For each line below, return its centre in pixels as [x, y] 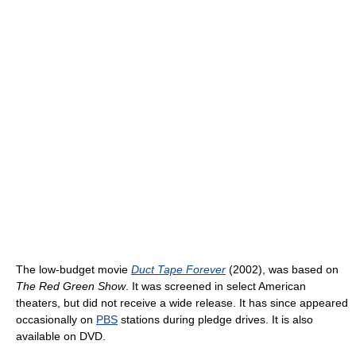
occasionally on [56, 320]
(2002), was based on [282, 270]
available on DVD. [61, 337]
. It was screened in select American [216, 286]
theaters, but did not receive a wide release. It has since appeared [182, 303]
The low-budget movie [74, 270]
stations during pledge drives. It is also [215, 320]
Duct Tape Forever [178, 270]
